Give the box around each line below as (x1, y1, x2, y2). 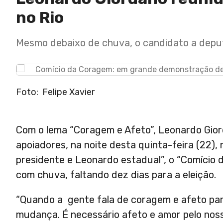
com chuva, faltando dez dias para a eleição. (16, 169, 216, 181)
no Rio (16, 8, 64, 27)
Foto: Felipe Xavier (16, 87, 95, 98)
